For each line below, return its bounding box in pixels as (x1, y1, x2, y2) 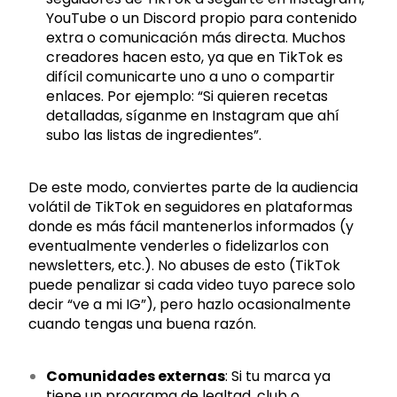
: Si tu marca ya (225, 366, 331, 386)
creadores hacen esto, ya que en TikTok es (46, 47, 344, 67)
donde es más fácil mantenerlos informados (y (28, 216, 354, 237)
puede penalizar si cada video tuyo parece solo (28, 275, 356, 295)
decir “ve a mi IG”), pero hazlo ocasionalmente (28, 294, 352, 315)
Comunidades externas (46, 366, 226, 386)
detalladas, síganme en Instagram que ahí (46, 105, 340, 126)
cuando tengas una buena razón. (28, 314, 257, 334)
